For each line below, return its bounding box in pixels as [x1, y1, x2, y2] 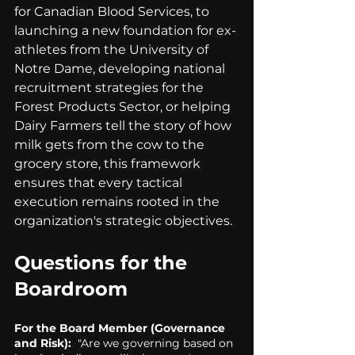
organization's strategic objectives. [14, 213, 232, 229]
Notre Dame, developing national [14, 61, 228, 77]
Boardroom [14, 277, 128, 301]
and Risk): [14, 336, 74, 351]
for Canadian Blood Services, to [14, 4, 212, 20]
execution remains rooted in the [14, 194, 223, 210]
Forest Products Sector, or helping [14, 99, 234, 115]
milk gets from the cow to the [14, 137, 208, 153]
